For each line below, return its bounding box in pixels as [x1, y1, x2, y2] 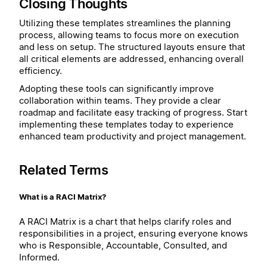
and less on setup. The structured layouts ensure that [19, 41, 245, 53]
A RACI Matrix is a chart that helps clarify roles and [19, 216, 231, 228]
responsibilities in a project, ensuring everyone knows [19, 228, 248, 240]
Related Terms [19, 162, 108, 178]
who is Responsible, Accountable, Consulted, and [19, 240, 227, 252]
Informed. [19, 252, 60, 263]
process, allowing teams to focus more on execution [19, 29, 239, 41]
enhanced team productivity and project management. [19, 131, 246, 142]
